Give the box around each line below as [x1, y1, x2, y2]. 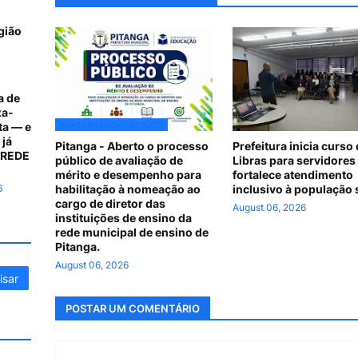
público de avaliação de [55, 153, 183, 167]
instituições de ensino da [55, 211, 192, 225]
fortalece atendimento [232, 168, 353, 181]
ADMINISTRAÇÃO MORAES [60, 120, 163, 129]
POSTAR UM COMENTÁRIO [66, 301, 200, 315]
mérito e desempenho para [55, 168, 201, 181]
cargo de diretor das [55, 197, 165, 210]
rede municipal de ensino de [55, 225, 209, 239]
